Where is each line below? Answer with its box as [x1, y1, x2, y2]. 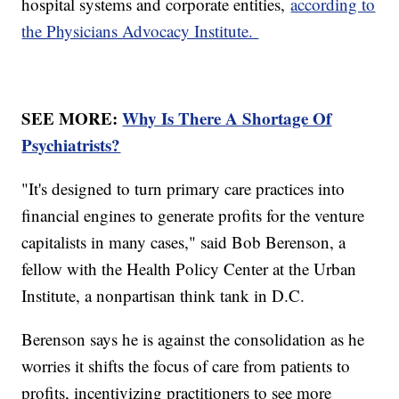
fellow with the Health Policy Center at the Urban [21, 256, 357, 280]
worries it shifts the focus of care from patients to [21, 354, 351, 377]
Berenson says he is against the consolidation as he [21, 327, 365, 350]
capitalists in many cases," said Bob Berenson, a [21, 230, 346, 253]
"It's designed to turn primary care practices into [21, 176, 346, 199]
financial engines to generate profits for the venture [21, 203, 365, 226]
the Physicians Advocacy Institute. [21, 19, 259, 42]
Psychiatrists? [21, 132, 121, 157]
